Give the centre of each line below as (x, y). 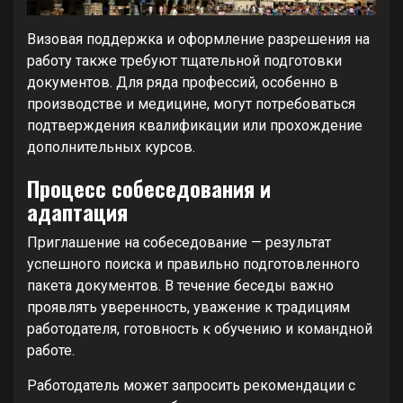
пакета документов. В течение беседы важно (180, 286)
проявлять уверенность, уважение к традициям (188, 307)
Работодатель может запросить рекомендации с (191, 385)
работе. (51, 350)
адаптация (77, 211)
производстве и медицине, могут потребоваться (191, 104)
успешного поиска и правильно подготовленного (193, 264)
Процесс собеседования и (149, 188)
